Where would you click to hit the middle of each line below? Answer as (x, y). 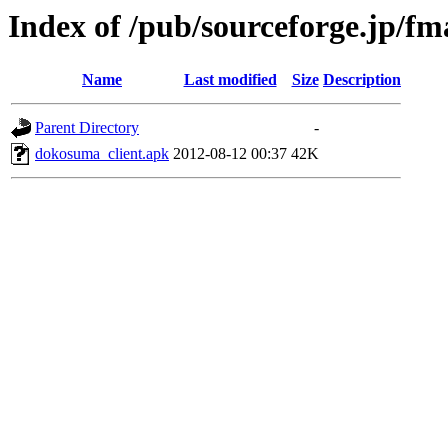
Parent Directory (87, 128)
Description (362, 80)
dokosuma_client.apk (102, 154)
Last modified (230, 80)
